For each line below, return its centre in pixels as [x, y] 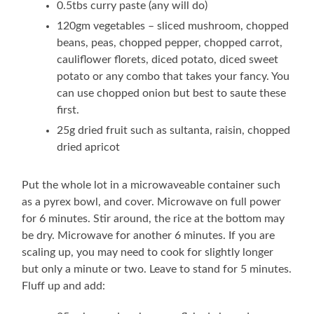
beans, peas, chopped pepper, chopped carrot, [170, 42]
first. [68, 110]
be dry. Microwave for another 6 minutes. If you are [149, 235]
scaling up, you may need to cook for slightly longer [148, 252]
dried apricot [89, 147]
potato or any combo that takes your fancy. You [173, 76]
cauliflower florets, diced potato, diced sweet [168, 59]
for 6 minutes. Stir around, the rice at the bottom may [153, 218]
